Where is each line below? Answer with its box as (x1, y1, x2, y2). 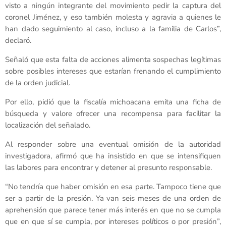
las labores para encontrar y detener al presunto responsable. (5, 162, 212, 173)
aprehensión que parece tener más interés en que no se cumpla (5, 205, 221, 215)
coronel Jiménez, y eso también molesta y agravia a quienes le (5, 12, 221, 23)
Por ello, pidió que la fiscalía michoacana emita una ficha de (5, 97, 221, 107)
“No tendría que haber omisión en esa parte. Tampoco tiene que (5, 182, 221, 192)
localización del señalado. (5, 120, 90, 131)
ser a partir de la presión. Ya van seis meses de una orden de (5, 193, 221, 204)
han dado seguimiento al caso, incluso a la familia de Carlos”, (5, 24, 221, 34)
